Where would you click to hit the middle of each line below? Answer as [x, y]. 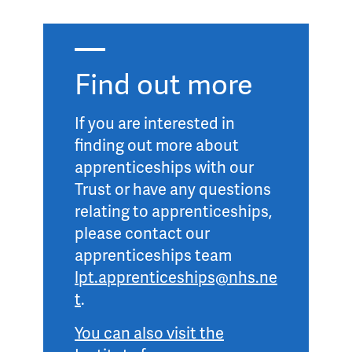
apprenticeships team [153, 255]
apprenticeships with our [164, 167]
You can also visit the [149, 332]
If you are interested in [155, 123]
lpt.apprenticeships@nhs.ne [176, 277]
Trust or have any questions [173, 189]
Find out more [164, 83]
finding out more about [157, 145]
